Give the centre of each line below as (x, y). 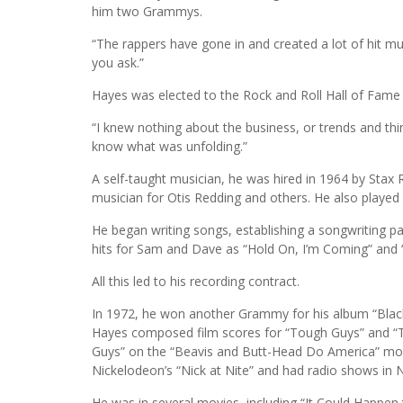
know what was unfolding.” (170, 146)
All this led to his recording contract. (196, 281)
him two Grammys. (147, 11)
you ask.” (118, 62)
